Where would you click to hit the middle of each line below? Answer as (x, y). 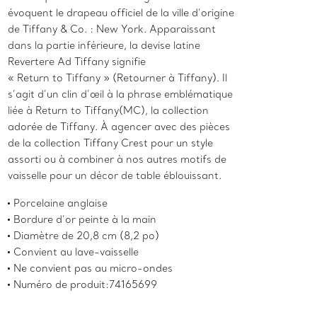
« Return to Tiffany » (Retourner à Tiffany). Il (118, 78)
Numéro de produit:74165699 (86, 285)
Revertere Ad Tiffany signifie (77, 62)
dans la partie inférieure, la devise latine (104, 46)
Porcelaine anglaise (61, 203)
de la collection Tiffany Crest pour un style (111, 143)
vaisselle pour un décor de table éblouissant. (115, 176)
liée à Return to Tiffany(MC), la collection (109, 111)
